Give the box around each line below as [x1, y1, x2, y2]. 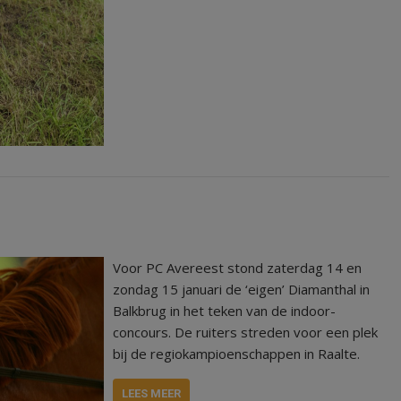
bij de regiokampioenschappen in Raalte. [113, 344, 361, 363]
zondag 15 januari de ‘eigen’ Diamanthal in [113, 279, 371, 298]
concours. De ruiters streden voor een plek [113, 322, 379, 341]
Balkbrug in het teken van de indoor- [113, 301, 337, 320]
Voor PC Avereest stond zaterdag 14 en [113, 258, 363, 277]
